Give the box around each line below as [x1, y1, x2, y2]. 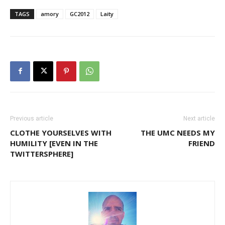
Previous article [10, 115, 53, 122]
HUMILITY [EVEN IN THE [10, 138, 98, 148]
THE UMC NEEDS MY [141, 127, 215, 138]
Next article [183, 115, 215, 122]
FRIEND [188, 138, 215, 148]
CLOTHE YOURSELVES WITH [10, 127, 111, 138]
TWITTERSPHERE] [10, 148, 73, 159]
